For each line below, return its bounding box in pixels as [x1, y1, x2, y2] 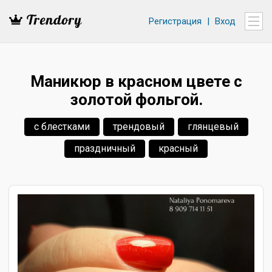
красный [158, 143, 198, 154]
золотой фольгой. [69, 90, 203, 109]
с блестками [33, 121, 90, 132]
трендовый [112, 121, 165, 132]
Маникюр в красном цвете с [30, 72, 242, 90]
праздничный [74, 143, 135, 154]
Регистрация [149, 16, 202, 27]
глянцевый [187, 121, 239, 132]
